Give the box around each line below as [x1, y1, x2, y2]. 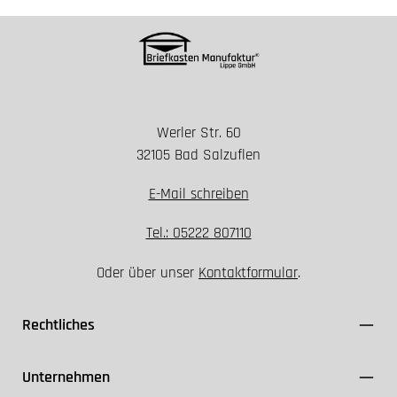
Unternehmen [22, 366, 110, 387]
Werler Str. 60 [156, 123, 241, 144]
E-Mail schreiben [148, 184, 249, 205]
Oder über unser [97, 262, 198, 283]
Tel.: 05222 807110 [145, 223, 252, 244]
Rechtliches [22, 314, 95, 335]
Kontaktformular [198, 262, 298, 283]
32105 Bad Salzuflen [136, 145, 261, 166]
